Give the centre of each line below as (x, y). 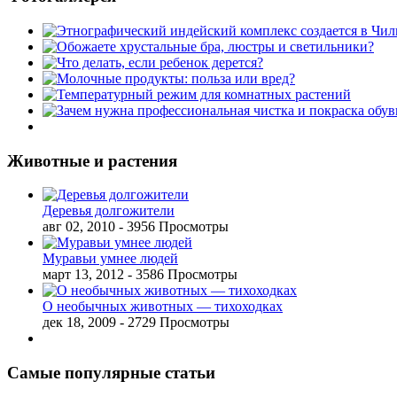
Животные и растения (92, 160)
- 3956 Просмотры (174, 227)
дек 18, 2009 (79, 323)
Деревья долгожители (109, 211)
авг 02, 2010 (79, 227)
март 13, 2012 (83, 275)
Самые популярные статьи (111, 373)
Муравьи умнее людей (110, 259)
